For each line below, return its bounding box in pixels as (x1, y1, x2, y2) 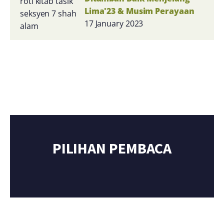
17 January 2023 (84, 17, 143, 29)
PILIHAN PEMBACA (52, 138, 172, 157)
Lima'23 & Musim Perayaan (84, 5, 194, 16)
